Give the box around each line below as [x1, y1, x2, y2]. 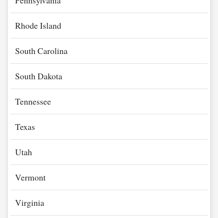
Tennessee [15, 95, 51, 107]
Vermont [15, 171, 46, 183]
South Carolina [15, 45, 68, 56]
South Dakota [15, 70, 62, 82]
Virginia [15, 197, 44, 208]
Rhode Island [15, 19, 61, 31]
